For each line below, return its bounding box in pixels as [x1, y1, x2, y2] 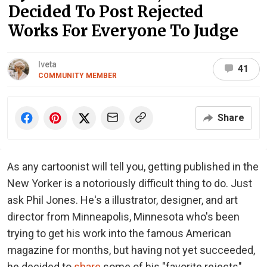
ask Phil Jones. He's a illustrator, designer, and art [7, 193, 238, 206]
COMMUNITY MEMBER [38, 71, 117, 80]
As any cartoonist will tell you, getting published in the [7, 160, 259, 173]
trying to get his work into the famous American [7, 226, 231, 240]
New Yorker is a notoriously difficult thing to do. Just [7, 176, 252, 190]
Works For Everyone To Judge [8, 20, 238, 41]
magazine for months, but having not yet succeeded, [7, 243, 255, 256]
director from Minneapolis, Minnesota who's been [7, 210, 240, 223]
